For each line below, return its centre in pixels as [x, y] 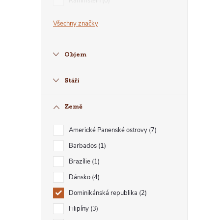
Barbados [83, 146]
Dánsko [80, 177]
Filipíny [80, 209]
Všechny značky [76, 24]
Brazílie [80, 162]
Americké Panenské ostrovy [109, 130]
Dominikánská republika [104, 193]
